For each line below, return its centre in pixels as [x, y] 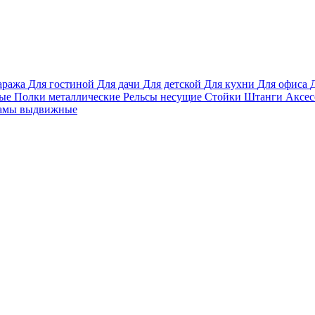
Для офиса [284, 84]
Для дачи [120, 84]
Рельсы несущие [164, 96]
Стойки [224, 96]
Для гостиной [63, 84]
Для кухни [231, 84]
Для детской [173, 84]
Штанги [265, 96]
